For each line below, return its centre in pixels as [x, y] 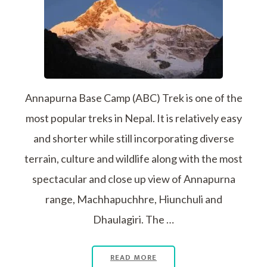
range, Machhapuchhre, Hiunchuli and [133, 199]
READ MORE [133, 258]
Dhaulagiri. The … [133, 220]
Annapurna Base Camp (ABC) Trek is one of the [133, 98]
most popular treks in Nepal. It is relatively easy [133, 118]
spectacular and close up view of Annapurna [133, 179]
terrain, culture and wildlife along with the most [133, 159]
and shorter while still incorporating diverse [133, 139]
